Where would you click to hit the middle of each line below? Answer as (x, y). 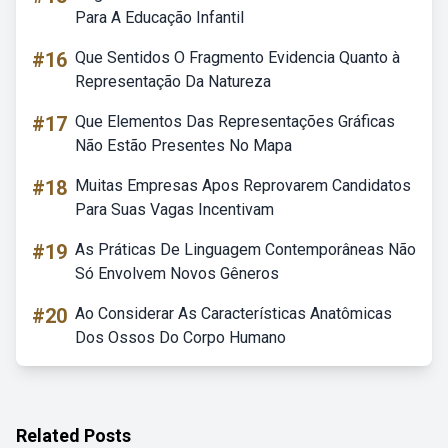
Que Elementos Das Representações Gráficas (235, 121)
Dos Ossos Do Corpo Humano (180, 337)
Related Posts (73, 435)
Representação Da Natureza (173, 81)
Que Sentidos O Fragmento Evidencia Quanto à (237, 57)
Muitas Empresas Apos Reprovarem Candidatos (243, 185)
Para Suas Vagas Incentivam (174, 209)
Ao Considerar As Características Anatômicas (233, 313)
